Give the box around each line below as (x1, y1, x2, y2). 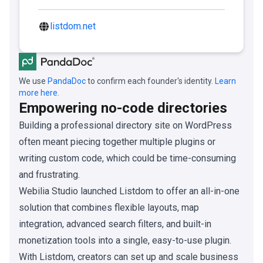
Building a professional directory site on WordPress (19, 120, 232, 131)
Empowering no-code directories (19, 100, 227, 117)
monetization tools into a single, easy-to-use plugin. (19, 235, 231, 247)
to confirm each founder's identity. (86, 76, 215, 86)
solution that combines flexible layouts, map (19, 202, 199, 214)
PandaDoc (48, 76, 86, 86)
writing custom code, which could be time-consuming (19, 153, 236, 164)
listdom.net (50, 21, 96, 32)
